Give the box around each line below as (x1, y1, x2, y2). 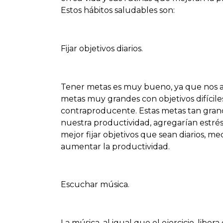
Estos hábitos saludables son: (61, 5, 175, 15)
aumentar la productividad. (61, 141, 170, 151)
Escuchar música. (61, 180, 129, 190)
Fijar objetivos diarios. (61, 43, 143, 53)
